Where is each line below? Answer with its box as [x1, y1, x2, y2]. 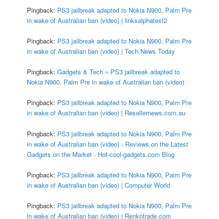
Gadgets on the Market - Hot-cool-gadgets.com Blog [27, 149, 175, 159]
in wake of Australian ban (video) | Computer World [27, 180, 171, 190]
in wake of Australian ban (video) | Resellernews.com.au [27, 108, 186, 118]
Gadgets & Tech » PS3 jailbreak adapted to [57, 67, 180, 77]
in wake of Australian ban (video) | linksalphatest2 [27, 16, 168, 25]
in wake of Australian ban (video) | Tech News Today [27, 46, 175, 56]
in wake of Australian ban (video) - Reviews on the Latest [27, 139, 189, 149]
